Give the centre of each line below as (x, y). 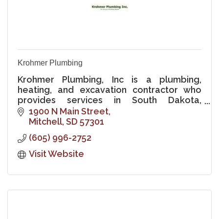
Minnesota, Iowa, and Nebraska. (85, 110)
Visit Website (56, 153)
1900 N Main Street (68, 111)
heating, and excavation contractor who (109, 89)
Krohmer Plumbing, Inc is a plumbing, (109, 79)
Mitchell (45, 121)
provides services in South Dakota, (109, 100)
